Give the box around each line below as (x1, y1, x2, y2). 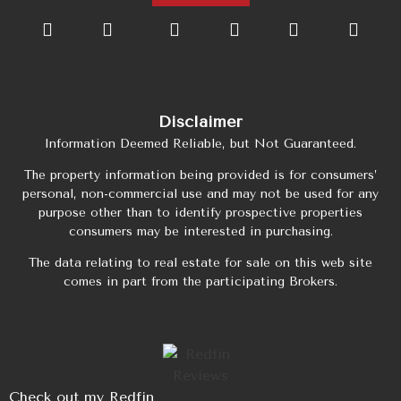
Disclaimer (158, 111, 243, 132)
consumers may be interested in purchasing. (68, 223, 333, 239)
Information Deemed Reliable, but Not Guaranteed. (45, 135, 356, 151)
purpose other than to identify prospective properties (38, 204, 363, 220)
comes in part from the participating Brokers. (64, 274, 337, 290)
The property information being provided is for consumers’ (24, 166, 377, 183)
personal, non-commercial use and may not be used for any (22, 185, 379, 201)
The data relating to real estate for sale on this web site (29, 255, 372, 271)
